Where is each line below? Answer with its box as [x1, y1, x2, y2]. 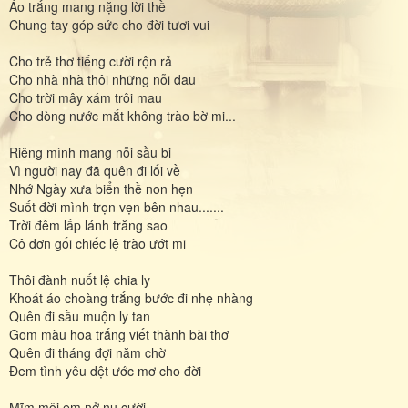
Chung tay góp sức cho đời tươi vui [9, 15, 209, 34]
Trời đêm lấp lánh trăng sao [9, 215, 168, 234]
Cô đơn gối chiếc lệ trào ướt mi [9, 233, 186, 252]
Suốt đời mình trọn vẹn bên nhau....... [9, 197, 224, 216]
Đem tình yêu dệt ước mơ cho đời [9, 361, 201, 380]
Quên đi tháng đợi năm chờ [9, 342, 166, 362]
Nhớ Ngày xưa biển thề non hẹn [9, 178, 193, 198]
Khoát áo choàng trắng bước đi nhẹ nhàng [9, 288, 253, 307]
